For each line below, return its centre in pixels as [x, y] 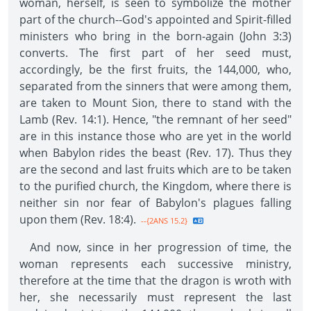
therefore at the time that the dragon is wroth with [155, 280]
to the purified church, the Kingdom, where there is [155, 186]
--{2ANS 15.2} [163, 220]
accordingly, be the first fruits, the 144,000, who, [155, 69]
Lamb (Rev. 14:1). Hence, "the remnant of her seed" [155, 119]
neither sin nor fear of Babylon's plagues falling [155, 203]
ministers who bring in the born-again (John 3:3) [155, 36]
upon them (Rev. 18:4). [78, 219]
